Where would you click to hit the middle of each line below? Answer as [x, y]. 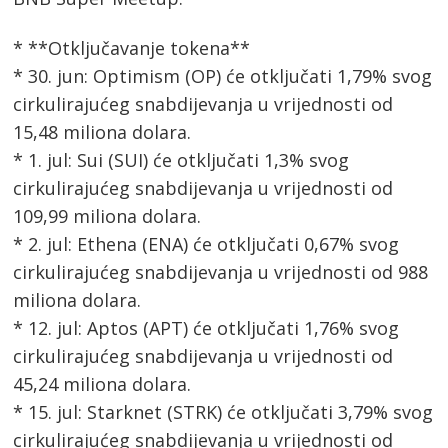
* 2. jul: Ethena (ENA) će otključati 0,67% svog [206, 243]
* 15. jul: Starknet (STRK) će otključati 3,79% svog [223, 411]
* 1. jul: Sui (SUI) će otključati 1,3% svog [181, 159]
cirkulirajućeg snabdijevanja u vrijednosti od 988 [221, 271]
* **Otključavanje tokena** [132, 47]
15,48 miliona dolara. [102, 131]
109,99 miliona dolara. [107, 215]
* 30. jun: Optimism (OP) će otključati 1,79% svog [223, 75]
